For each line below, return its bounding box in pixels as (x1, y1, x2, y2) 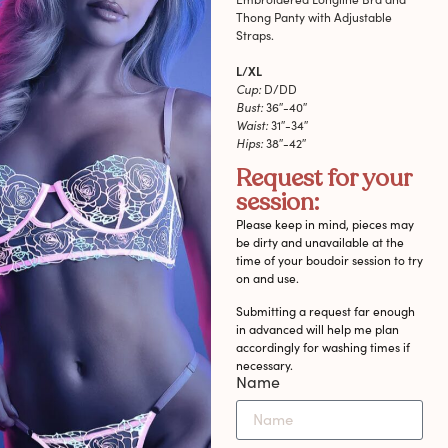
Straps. (235, 27, 274, 44)
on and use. (235, 270, 299, 287)
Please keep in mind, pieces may (235, 216, 414, 233)
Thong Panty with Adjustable (235, 9, 392, 26)
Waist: (235, 117, 268, 134)
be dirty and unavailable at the (235, 234, 404, 251)
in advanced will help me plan (235, 320, 399, 337)
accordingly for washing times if (235, 338, 410, 355)
